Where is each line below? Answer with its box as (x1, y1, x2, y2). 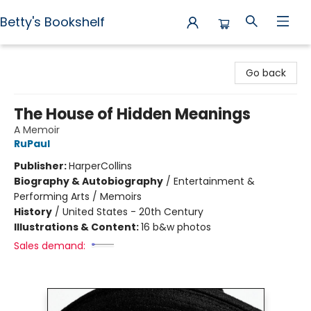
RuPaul (14, 137, 50, 151)
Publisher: (14, 159, 69, 173)
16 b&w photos (141, 220, 211, 234)
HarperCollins (69, 159, 132, 173)
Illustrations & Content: (14, 220, 141, 234)
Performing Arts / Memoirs (14, 190, 142, 203)
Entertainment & (174, 174, 255, 188)
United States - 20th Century (62, 205, 203, 219)
